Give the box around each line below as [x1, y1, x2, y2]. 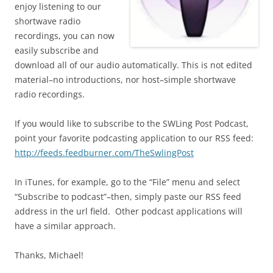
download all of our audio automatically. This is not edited [15, 59, 252, 71]
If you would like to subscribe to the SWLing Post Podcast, [15, 118, 249, 130]
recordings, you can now [15, 30, 115, 42]
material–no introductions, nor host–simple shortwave [15, 74, 236, 86]
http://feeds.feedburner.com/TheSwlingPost [15, 147, 194, 159]
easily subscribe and [15, 44, 99, 57]
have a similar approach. [15, 220, 116, 232]
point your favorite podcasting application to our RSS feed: [15, 132, 253, 144]
